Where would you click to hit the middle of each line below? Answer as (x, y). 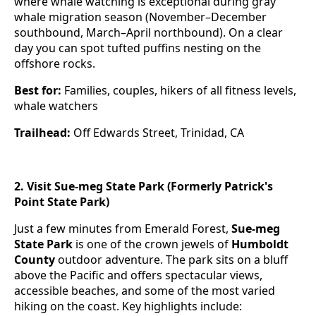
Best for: (38, 91)
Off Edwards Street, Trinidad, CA (157, 133)
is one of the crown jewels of (152, 244)
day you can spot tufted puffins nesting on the (138, 48)
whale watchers (56, 106)
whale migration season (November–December (140, 17)
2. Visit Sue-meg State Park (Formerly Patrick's (144, 187)
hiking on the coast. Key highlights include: (128, 306)
